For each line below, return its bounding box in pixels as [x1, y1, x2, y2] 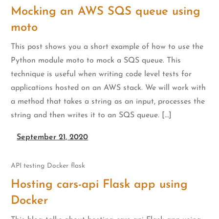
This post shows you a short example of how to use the [11, 43, 204, 51]
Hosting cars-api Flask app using [11, 179, 188, 191]
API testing [11, 162, 45, 170]
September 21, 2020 [17, 133, 88, 141]
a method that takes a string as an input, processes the [11, 97, 205, 106]
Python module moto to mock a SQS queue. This [11, 56, 181, 65]
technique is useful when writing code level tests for [11, 70, 192, 78]
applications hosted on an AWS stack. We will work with [11, 84, 206, 92]
